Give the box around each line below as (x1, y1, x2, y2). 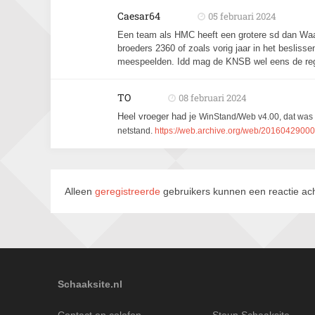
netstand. (117, 126, 155, 136)
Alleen (65, 186, 95, 197)
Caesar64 (117, 9, 160, 22)
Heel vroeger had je (117, 111, 199, 122)
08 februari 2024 (179, 91, 247, 104)
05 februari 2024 (208, 10, 276, 22)
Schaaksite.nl (58, 278, 122, 290)
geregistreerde (95, 186, 163, 197)
